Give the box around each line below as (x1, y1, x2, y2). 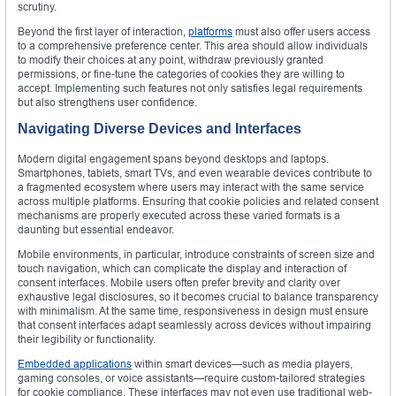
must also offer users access (232, 25, 370, 39)
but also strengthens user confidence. (18, 95, 197, 110)
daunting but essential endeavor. (18, 223, 174, 237)
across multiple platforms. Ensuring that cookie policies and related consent (18, 194, 378, 209)
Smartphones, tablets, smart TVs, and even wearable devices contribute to (18, 166, 372, 180)
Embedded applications (18, 357, 132, 371)
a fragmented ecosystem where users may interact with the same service (18, 180, 364, 194)
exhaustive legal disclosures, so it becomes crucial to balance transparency (18, 290, 378, 304)
